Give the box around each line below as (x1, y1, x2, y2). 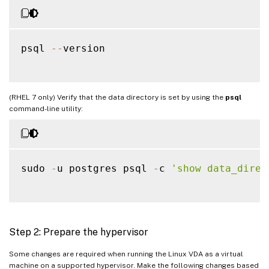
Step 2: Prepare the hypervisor (9, 226, 148, 238)
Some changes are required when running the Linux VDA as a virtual (9, 249, 243, 258)
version (63, 42, 105, 54)
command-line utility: (9, 104, 83, 113)
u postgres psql (57, 162, 153, 174)
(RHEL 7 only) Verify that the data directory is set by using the (9, 92, 225, 101)
